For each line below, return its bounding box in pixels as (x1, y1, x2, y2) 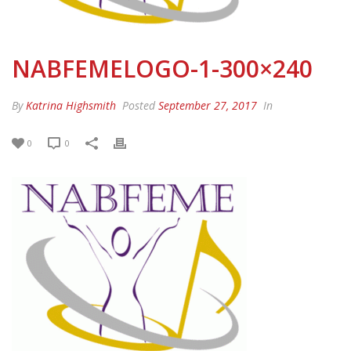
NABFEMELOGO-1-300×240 (12, 52, 313, 85)
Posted (119, 98, 158, 113)
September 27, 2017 (158, 98, 257, 113)
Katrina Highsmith (26, 98, 116, 113)
